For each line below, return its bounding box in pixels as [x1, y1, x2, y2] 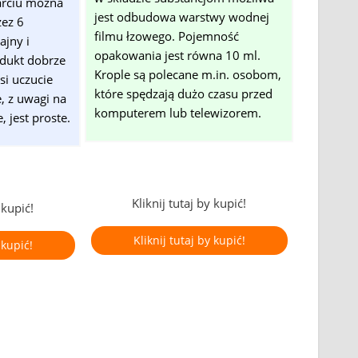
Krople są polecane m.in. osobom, [94, 66, 282, 83]
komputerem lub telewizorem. [94, 105, 262, 121]
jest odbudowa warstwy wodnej [94, 9, 270, 26]
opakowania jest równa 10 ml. [94, 47, 261, 64]
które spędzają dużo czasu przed [94, 86, 273, 102]
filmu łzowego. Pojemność [94, 28, 240, 45]
